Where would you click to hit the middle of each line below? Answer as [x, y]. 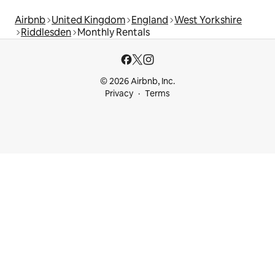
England [150, 20]
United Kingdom [88, 20]
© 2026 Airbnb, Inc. [137, 81]
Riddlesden [46, 32]
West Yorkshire [208, 20]
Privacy [119, 93]
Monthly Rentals [114, 32]
